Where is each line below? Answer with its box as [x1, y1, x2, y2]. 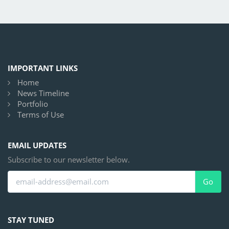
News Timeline [17, 88, 69, 99]
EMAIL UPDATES [8, 140, 66, 150]
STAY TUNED [8, 214, 54, 225]
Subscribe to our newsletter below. [8, 154, 130, 165]
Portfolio [17, 99, 48, 109]
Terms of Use [17, 109, 64, 120]
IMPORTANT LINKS [8, 62, 78, 73]
